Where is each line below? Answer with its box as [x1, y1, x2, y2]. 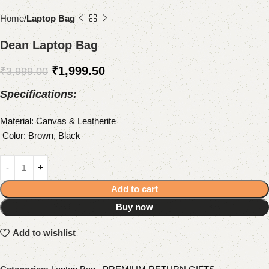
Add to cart [111, 183, 158, 194]
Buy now [116, 201, 153, 212]
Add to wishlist [12, 228, 76, 238]
